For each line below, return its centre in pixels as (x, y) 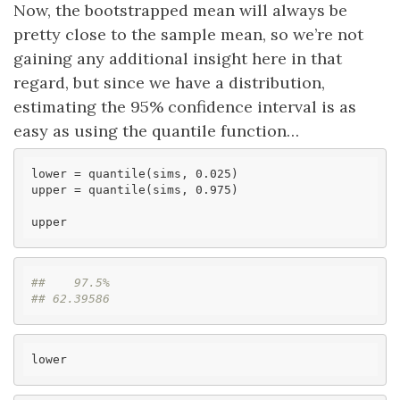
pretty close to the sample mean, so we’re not (188, 34)
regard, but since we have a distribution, (169, 82)
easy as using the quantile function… (156, 130)
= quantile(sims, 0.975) (153, 189)
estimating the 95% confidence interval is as (185, 106)
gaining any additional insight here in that (178, 58)
